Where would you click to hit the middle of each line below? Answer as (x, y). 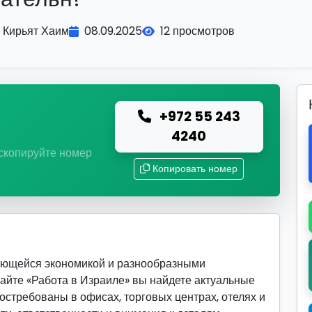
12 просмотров (197, 31)
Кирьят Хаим (36, 31)
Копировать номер (195, 169)
